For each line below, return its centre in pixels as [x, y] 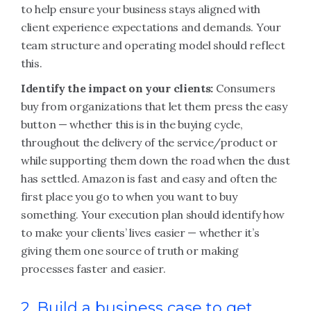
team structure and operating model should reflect [153, 45]
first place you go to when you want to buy [129, 196]
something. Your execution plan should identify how [153, 215]
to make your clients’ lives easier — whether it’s [140, 233]
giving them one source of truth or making [130, 251]
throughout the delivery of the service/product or [149, 142]
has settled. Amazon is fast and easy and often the [149, 178]
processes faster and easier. [93, 269]
